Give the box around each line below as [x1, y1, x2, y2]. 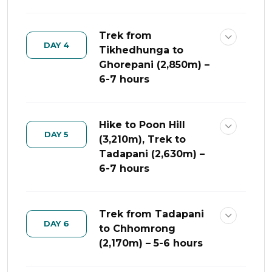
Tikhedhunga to [99, 44, 183, 56]
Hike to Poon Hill [99, 119, 185, 131]
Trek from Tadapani [99, 208, 204, 220]
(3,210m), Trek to [99, 134, 186, 145]
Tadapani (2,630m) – [99, 148, 205, 160]
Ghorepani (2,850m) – [99, 59, 209, 70]
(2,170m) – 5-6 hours [99, 237, 203, 249]
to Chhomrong [99, 223, 175, 234]
